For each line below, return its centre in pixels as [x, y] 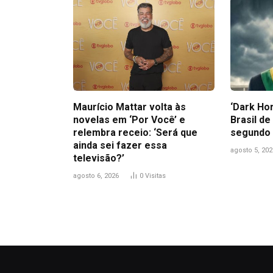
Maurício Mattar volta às [129, 107]
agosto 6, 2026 [96, 176]
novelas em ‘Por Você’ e [129, 120]
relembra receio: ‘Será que [135, 133]
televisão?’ [99, 158]
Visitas [155, 176]
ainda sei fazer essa [120, 146]
